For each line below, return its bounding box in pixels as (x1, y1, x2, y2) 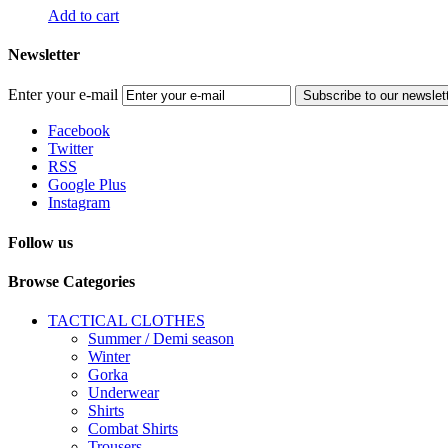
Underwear (88, 384, 159, 402)
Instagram (48, 194, 110, 212)
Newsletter (8, 46, 80, 64)
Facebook (48, 122, 110, 140)
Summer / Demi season (88, 330, 234, 348)
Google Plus (48, 176, 126, 194)
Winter (88, 348, 130, 366)
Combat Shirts (88, 420, 178, 438)
